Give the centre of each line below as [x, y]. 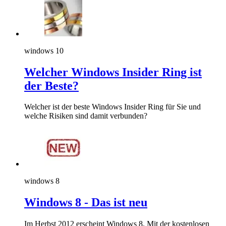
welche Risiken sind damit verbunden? [86, 116]
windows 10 [44, 50]
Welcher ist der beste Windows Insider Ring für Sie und [112, 107]
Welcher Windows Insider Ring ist [113, 72]
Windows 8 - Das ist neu [86, 203]
